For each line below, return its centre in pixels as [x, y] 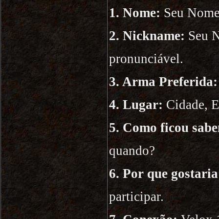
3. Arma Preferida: [163, 82]
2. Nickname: [147, 36]
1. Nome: [135, 13]
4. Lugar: [136, 105]
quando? [132, 151]
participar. [136, 197]
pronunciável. [146, 59]
